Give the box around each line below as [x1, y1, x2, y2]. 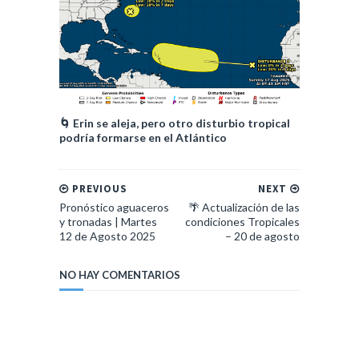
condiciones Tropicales [185, 214, 300, 228]
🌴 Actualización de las [188, 200, 300, 214]
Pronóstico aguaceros [59, 200, 169, 214]
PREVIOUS [69, 181, 127, 196]
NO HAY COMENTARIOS [59, 268, 180, 281]
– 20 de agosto [225, 228, 300, 243]
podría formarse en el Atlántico [59, 130, 227, 144]
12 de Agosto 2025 [59, 228, 155, 243]
